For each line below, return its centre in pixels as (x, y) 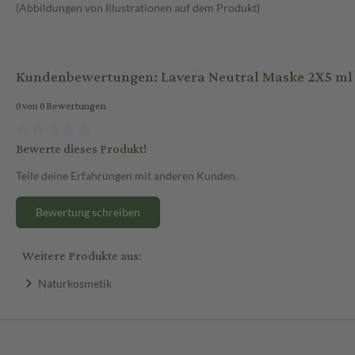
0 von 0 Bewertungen (61, 107)
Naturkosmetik (74, 283)
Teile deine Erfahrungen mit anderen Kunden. (127, 175)
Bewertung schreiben (88, 212)
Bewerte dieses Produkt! (81, 149)
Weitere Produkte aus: (82, 256)
